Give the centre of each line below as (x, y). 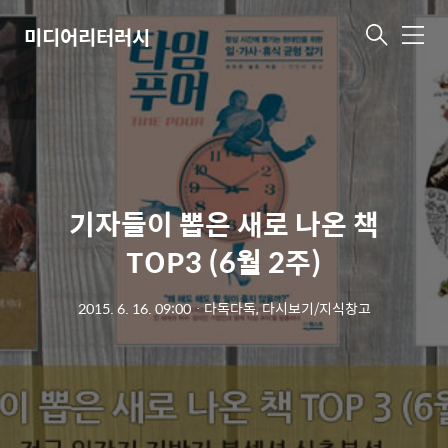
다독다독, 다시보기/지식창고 (287, 308)
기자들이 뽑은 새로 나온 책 (224, 223)
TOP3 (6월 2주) (224, 261)
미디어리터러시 (87, 36)
